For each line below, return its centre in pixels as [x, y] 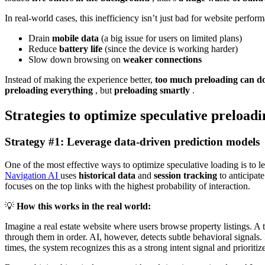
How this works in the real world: [84, 206]
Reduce [44, 49]
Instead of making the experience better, [80, 80]
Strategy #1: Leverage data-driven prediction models [132, 142]
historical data [108, 175]
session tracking [187, 175]
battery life [82, 49]
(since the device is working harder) [171, 49]
